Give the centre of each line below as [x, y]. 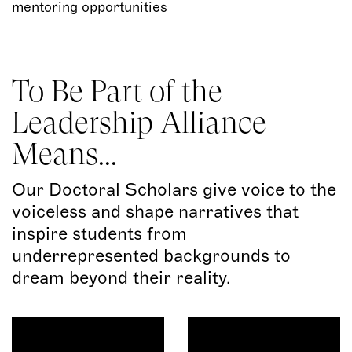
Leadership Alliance [139, 123]
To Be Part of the [117, 92]
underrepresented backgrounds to [151, 256]
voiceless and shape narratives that [155, 212]
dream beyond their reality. [121, 278]
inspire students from [104, 234]
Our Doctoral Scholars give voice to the [174, 190]
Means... [64, 154]
